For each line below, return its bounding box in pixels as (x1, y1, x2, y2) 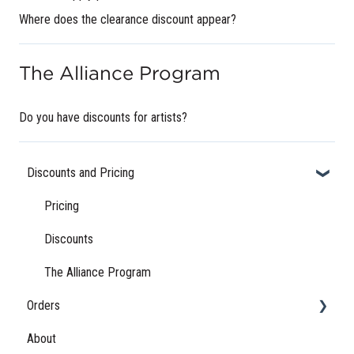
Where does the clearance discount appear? (19, 11, 236, 27)
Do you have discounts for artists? (19, 109, 187, 125)
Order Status (44, 331, 107, 346)
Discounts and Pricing (27, 165, 134, 180)
